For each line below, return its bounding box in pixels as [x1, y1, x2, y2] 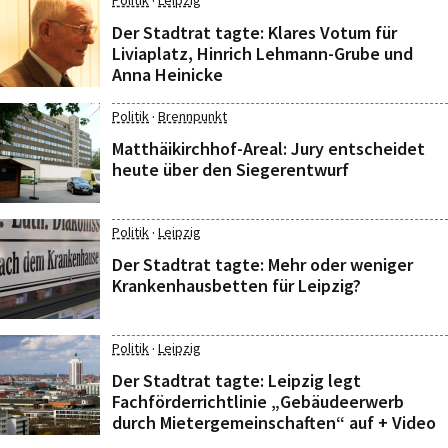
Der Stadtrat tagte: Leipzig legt [112, 369, 361, 392]
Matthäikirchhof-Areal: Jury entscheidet [112, 137, 425, 160]
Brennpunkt [158, 107, 227, 125]
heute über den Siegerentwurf [112, 158, 349, 181]
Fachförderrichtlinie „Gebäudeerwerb [112, 390, 404, 413]
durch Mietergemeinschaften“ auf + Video [112, 411, 436, 434]
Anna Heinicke [112, 63, 223, 86]
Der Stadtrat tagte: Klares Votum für [112, 21, 397, 44]
